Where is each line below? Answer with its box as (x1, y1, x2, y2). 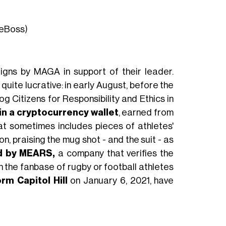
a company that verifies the (55, 148, 174, 158)
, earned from (118, 107, 174, 117)
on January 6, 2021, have (67, 176, 174, 185)
